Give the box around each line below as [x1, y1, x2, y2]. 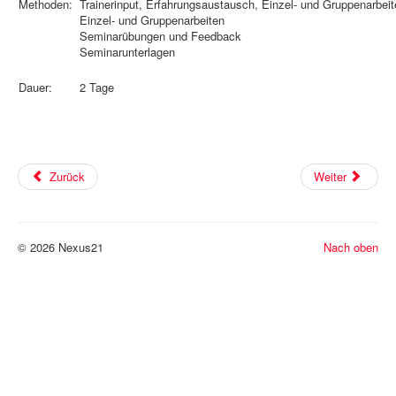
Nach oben [324, 239, 378, 256]
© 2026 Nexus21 [18, 239, 103, 256]
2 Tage [80, 79, 114, 96]
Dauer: [19, 79, 52, 96]
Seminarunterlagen [80, 43, 175, 61]
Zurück [49, 168, 86, 186]
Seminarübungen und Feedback [80, 27, 241, 45]
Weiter [313, 168, 346, 186]
